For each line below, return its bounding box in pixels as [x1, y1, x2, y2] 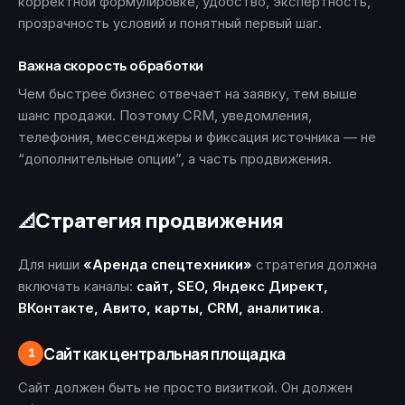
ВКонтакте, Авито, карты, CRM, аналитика [18, 299, 320, 316]
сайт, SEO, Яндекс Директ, [137, 278, 328, 295]
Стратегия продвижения [35, 207, 284, 234]
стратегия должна [252, 256, 377, 273]
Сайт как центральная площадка [43, 343, 286, 364]
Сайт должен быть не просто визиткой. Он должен [18, 379, 353, 396]
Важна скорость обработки [18, 56, 203, 75]
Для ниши [18, 256, 83, 273]
